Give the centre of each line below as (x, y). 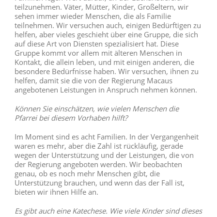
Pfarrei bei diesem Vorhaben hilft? (71, 118)
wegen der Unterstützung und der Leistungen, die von (104, 155)
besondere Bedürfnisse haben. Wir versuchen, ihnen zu (106, 71)
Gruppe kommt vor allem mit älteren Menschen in (98, 53)
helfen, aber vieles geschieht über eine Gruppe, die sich (106, 35)
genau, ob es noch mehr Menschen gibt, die (87, 174)
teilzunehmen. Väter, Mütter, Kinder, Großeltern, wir (101, 7)
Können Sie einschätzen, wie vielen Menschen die (96, 109)
